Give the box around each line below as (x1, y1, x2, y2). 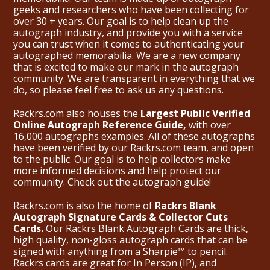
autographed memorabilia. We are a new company (13, 49, 240, 63)
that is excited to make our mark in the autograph (13, 60, 239, 74)
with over (186, 118, 231, 132)
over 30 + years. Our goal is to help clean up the (13, 14, 228, 28)
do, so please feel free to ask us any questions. (13, 83, 224, 97)
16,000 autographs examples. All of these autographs (13, 130, 255, 143)
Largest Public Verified (140, 107, 250, 121)
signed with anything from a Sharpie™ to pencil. (13, 245, 228, 259)
